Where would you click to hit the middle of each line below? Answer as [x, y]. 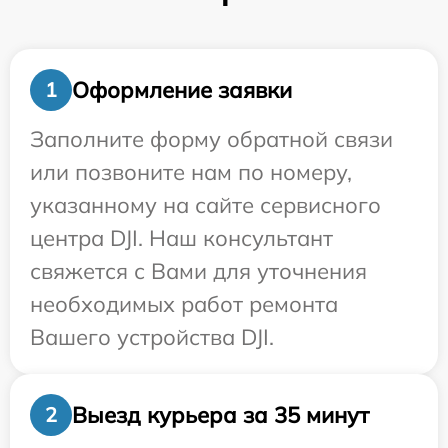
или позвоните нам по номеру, [191, 172]
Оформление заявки [182, 89]
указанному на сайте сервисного [205, 205]
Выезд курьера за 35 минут [220, 414]
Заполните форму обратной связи [211, 139]
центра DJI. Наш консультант [181, 238]
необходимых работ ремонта [184, 304]
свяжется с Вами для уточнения [198, 271]
